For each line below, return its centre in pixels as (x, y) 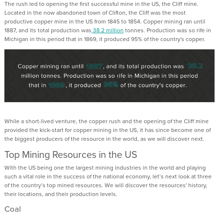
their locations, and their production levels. (62, 194)
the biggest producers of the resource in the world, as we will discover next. (105, 139)
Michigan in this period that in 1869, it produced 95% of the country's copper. (106, 39)
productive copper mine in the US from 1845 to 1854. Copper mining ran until (105, 22)
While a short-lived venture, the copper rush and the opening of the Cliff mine (107, 121)
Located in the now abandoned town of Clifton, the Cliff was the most (95, 13)
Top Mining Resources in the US (71, 154)
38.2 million (108, 31)
